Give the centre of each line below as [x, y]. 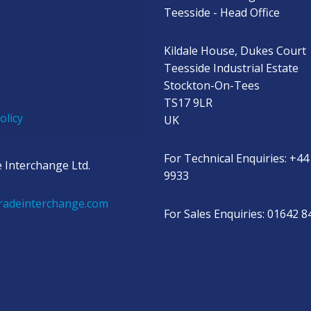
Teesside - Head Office [222, 12]
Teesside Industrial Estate [231, 68]
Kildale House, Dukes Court [235, 51]
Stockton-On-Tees [212, 85]
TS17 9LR [188, 103]
